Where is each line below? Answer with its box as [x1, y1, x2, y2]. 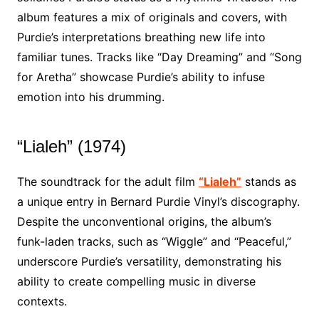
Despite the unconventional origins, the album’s [16, 214, 271, 229]
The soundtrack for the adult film [16, 174, 199, 189]
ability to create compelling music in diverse [16, 274, 256, 288]
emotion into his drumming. [16, 90, 164, 104]
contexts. [16, 294, 67, 308]
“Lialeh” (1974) [16, 137, 126, 156]
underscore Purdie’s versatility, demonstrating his [16, 254, 281, 268]
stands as [241, 174, 296, 189]
